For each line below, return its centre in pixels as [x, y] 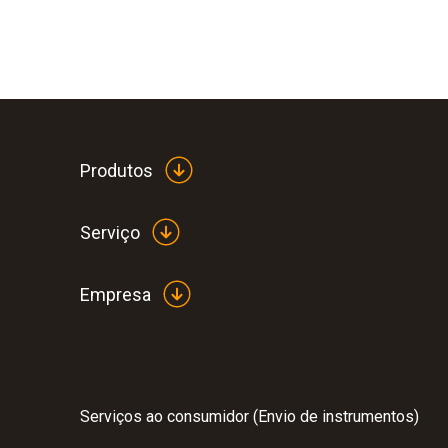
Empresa [115, 294]
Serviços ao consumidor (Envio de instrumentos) [249, 417]
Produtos [116, 170]
